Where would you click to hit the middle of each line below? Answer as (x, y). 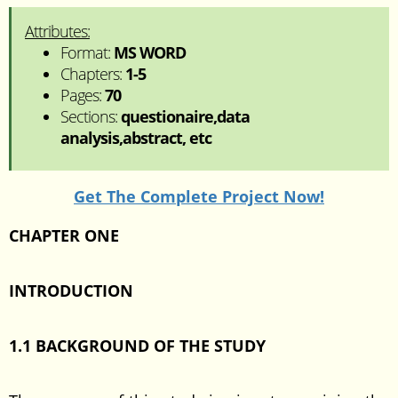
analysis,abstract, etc (136, 138)
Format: (87, 52)
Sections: (91, 116)
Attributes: (57, 31)
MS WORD (150, 52)
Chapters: (93, 74)
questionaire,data (185, 116)
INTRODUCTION (71, 291)
